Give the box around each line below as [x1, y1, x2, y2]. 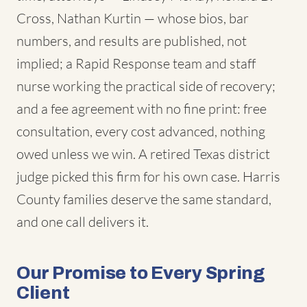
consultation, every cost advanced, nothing [16, 123, 265, 140]
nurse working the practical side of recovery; [16, 77, 275, 95]
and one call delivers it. [16, 213, 149, 230]
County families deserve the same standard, [16, 191, 271, 208]
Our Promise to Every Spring [16, 263, 265, 282]
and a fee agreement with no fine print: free [16, 100, 267, 117]
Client [16, 283, 70, 302]
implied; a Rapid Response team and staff [16, 55, 256, 72]
